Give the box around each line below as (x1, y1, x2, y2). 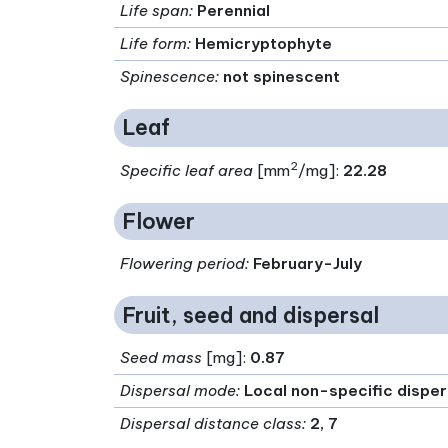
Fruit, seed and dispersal (122, 301, 379, 329)
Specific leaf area (120, 160, 254, 180)
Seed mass (120, 348, 203, 368)
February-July (253, 254, 363, 274)
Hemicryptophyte (195, 33, 333, 53)
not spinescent (223, 66, 341, 86)
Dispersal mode (120, 381, 237, 401)
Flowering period (120, 254, 246, 274)
